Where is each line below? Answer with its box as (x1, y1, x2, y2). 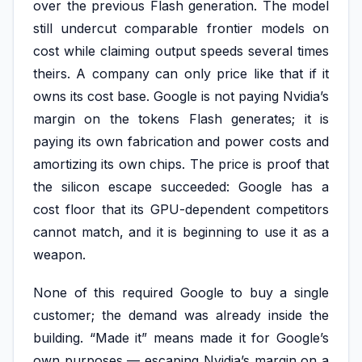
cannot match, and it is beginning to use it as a (33, 223, 329, 240)
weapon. (33, 246, 86, 263)
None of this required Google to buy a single (33, 284, 329, 301)
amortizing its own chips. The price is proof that (33, 155, 329, 172)
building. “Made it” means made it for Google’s (33, 329, 329, 346)
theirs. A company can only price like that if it (33, 65, 329, 82)
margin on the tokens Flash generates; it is (33, 110, 329, 127)
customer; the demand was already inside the (33, 306, 329, 323)
